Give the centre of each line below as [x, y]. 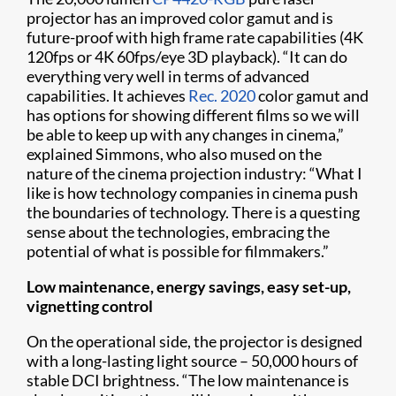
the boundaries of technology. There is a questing [193, 213]
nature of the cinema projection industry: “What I [194, 174]
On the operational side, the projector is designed [194, 342]
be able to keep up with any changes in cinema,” [185, 135]
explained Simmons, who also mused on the [174, 154]
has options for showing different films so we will [193, 115]
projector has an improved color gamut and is [180, 18]
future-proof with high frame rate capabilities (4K [195, 38]
